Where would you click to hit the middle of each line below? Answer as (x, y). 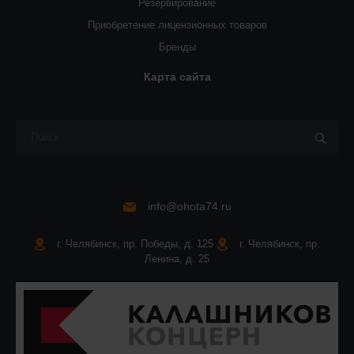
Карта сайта (177, 77)
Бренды (177, 47)
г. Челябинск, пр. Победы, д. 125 (135, 244)
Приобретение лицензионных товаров (177, 25)
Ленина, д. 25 (177, 259)
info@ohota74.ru (190, 206)
